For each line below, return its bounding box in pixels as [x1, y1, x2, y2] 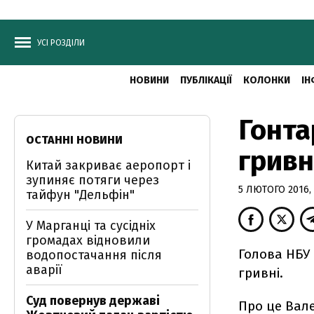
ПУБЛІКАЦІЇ [179, 74, 232, 86]
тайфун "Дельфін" [26, 187, 135, 203]
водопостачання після [26, 247, 162, 263]
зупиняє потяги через [26, 172, 159, 188]
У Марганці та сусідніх [26, 218, 156, 233]
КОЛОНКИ [243, 74, 290, 86]
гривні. [238, 265, 283, 281]
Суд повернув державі [26, 293, 160, 308]
